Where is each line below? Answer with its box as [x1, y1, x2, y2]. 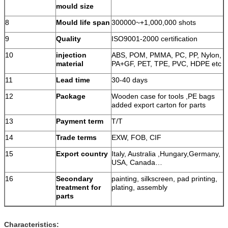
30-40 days [111, 75, 148, 84]
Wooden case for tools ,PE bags [111, 92, 215, 100]
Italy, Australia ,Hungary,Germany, [111, 149, 220, 158]
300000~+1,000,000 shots [111, 18, 196, 26]
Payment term [56, 117, 103, 125]
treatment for [56, 183, 101, 191]
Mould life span [56, 18, 110, 26]
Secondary [56, 174, 93, 183]
